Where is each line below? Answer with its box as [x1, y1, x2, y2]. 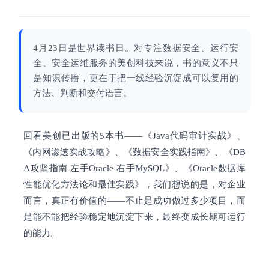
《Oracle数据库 [183, 163, 246, 174]
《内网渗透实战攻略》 [23, 147, 115, 157]
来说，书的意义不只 [154, 58, 238, 68]
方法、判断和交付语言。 [33, 88, 133, 98]
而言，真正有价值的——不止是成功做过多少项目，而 [23, 196, 246, 206]
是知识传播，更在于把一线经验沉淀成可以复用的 [33, 73, 238, 83]
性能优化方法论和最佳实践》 [23, 180, 144, 190]
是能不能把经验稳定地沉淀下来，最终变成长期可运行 [23, 212, 246, 222]
